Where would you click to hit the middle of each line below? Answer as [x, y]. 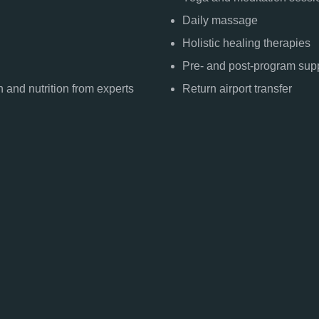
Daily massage [220, 20]
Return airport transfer [237, 89]
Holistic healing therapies [246, 43]
